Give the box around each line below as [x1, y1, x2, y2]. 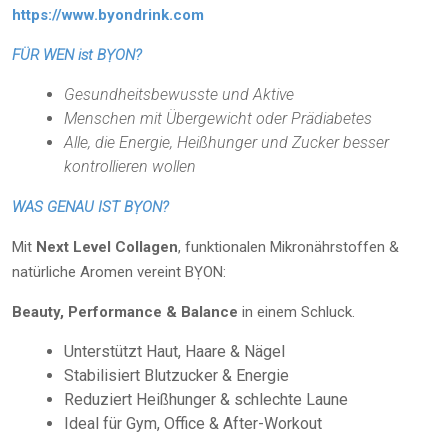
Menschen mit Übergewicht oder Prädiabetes [64, 109, 372, 128]
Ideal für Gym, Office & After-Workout [64, 414, 322, 433]
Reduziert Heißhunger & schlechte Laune [64, 390, 348, 409]
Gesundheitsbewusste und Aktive [64, 85, 294, 104]
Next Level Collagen [36, 238, 178, 256]
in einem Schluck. [238, 303, 355, 321]
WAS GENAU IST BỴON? [12, 198, 169, 216]
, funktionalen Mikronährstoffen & [178, 238, 399, 256]
